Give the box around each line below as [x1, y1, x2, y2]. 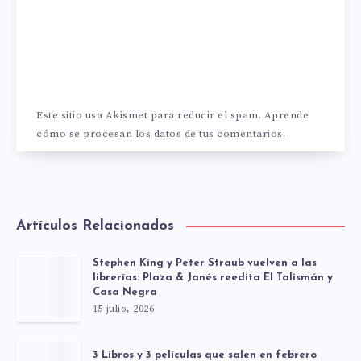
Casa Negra [93, 287, 157, 298]
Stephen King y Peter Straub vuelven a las [93, 258, 317, 269]
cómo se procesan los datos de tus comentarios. [36, 127, 285, 141]
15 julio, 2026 [93, 303, 154, 316]
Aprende [263, 109, 309, 122]
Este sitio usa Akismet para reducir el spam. [36, 109, 264, 122]
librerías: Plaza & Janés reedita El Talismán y [93, 272, 333, 284]
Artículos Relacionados [16, 218, 174, 234]
